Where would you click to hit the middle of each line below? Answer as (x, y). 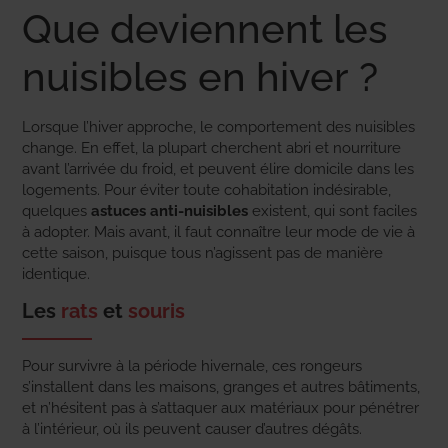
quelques (56, 211)
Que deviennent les (205, 28)
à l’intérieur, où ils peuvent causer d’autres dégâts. (192, 429)
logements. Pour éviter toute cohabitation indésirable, (206, 190)
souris (156, 311)
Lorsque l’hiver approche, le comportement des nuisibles (218, 127)
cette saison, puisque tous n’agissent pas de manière (202, 253)
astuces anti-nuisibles (169, 211)
